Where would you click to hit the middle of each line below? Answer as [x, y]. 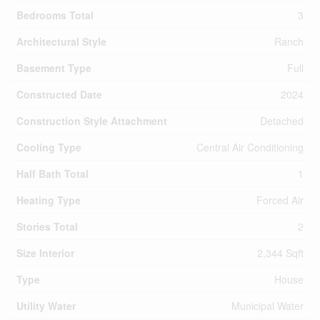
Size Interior [45, 253]
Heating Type [49, 200]
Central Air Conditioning [250, 147]
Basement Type [54, 68]
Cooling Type [49, 147]
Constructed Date [59, 94]
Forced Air [280, 200]
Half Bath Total [52, 174]
